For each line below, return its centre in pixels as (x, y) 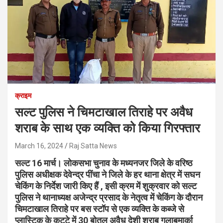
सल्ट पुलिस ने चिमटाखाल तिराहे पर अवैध (104, 112)
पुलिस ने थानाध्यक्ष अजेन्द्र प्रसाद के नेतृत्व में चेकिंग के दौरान (109, 197)
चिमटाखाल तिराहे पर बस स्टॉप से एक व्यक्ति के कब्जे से (100, 209)
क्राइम (23, 95)
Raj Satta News (93, 146)
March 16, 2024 (39, 146)
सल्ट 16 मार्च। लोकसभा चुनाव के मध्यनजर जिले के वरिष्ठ (104, 163)
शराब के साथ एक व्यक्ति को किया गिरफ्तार (108, 128)
